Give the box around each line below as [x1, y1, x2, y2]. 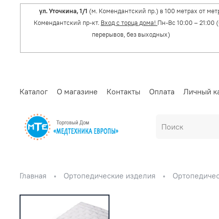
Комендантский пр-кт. [34, 18, 101, 27]
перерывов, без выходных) [92, 30, 170, 39]
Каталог [20, 86, 48, 96]
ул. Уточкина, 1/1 [39, 6, 88, 15]
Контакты [107, 86, 140, 96]
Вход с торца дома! [101, 18, 157, 27]
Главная [20, 171, 46, 181]
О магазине [57, 86, 98, 96]
